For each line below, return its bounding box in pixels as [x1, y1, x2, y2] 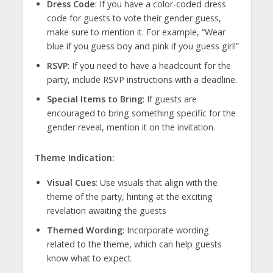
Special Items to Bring [46, 93, 143, 105]
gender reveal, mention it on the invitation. [46, 121, 215, 133]
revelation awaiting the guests [46, 204, 166, 216]
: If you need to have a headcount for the [67, 60, 231, 72]
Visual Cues [46, 176, 96, 188]
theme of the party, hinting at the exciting [46, 190, 213, 202]
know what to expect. [46, 252, 133, 264]
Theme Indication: [34, 151, 115, 163]
